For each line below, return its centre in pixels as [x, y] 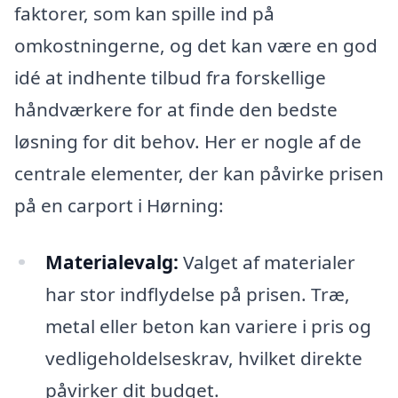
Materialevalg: [111, 262]
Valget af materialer [267, 262]
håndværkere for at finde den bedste [176, 109]
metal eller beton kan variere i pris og [208, 326]
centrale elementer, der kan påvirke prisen [199, 173]
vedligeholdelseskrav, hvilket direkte [203, 358]
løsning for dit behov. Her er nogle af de [188, 141]
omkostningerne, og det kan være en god [196, 45]
